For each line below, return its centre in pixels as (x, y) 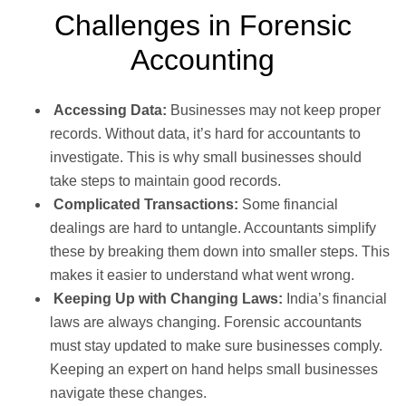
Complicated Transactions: (146, 204)
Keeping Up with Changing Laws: (168, 298)
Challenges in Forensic (203, 25)
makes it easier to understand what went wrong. (202, 275)
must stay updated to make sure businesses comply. (216, 345)
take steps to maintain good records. (165, 180)
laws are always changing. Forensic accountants (206, 322)
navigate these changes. (128, 392)
